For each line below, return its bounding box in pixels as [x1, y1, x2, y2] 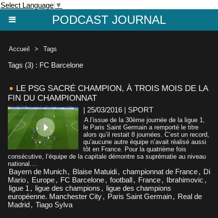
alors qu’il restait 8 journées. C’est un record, [83, 130, 209, 138]
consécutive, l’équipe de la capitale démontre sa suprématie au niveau [8, 152, 206, 160]
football [110, 175, 132, 184]
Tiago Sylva [36, 200, 73, 209]
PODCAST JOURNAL [52, 13, 166, 26]
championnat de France [123, 167, 198, 176]
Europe [32, 175, 54, 184]
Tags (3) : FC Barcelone [8, 60, 83, 69]
